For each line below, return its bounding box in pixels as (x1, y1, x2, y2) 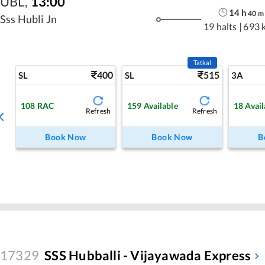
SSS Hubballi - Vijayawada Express (44, 247, 251, 263)
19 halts (203, 20, 237, 32)
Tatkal (193, 59, 212, 66)
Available (143, 100, 178, 111)
